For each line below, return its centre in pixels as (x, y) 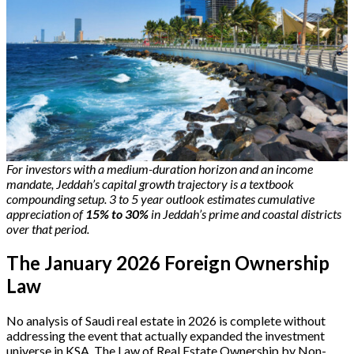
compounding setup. (56, 198)
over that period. (48, 228)
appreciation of (45, 213)
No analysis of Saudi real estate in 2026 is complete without (166, 321)
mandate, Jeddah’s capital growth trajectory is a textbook (150, 183)
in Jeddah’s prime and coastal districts (245, 213)
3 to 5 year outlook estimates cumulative (212, 198)
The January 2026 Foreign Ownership (168, 263)
